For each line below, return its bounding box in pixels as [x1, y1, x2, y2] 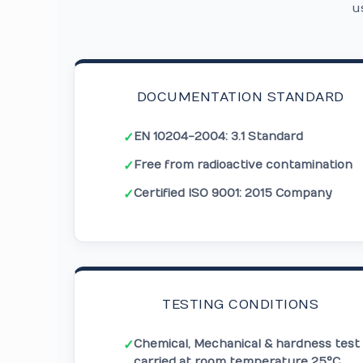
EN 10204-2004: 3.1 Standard [134, 130, 304, 143]
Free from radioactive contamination [134, 158, 353, 172]
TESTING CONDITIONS [162, 297, 319, 312]
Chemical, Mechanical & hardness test [134, 337, 361, 351]
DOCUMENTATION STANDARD [136, 90, 344, 105]
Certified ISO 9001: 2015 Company [134, 186, 332, 200]
